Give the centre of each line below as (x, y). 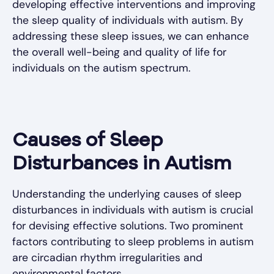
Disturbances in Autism (122, 165)
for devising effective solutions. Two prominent (128, 226)
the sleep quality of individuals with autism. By (128, 20)
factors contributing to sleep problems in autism (133, 242)
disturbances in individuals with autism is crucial (133, 210)
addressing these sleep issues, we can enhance (131, 36)
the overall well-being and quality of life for (119, 52)
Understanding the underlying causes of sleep (127, 194)
